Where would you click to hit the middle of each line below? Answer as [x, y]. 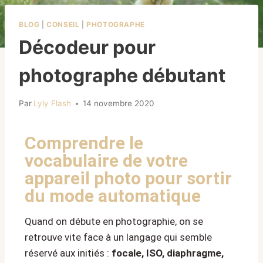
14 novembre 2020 [119, 104]
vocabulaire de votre [106, 161]
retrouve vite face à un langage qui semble [118, 237]
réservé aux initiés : [68, 253]
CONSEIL [63, 24]
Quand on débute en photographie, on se [114, 222]
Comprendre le [84, 143]
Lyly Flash [53, 104]
